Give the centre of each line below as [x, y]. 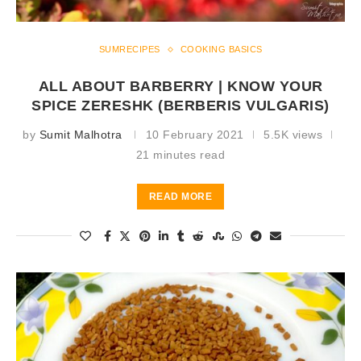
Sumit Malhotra [81, 135]
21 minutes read [180, 155]
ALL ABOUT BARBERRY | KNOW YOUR [180, 87]
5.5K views [293, 135]
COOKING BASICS [221, 50]
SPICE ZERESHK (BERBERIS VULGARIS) [180, 106]
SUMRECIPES [129, 50]
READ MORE [180, 197]
